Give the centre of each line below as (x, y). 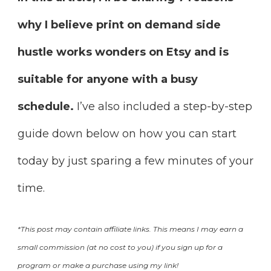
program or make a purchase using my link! (98, 265)
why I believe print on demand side (119, 24)
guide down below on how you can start (127, 133)
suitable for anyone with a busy (108, 79)
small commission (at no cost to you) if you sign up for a (120, 247)
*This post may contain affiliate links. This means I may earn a (130, 229)
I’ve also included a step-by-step (163, 106)
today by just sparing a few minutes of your (135, 161)
